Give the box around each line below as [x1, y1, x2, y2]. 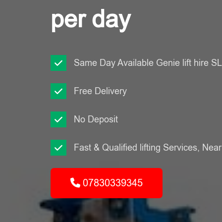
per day [51, 6, 130, 32]
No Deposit [74, 114, 118, 124]
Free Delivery [74, 86, 127, 96]
